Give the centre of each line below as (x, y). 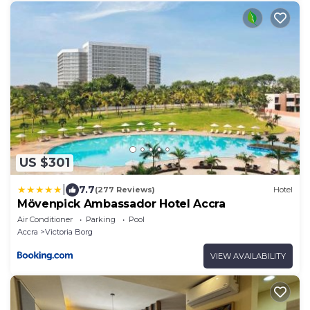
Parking (101, 219)
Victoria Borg (69, 231)
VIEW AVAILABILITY (248, 256)
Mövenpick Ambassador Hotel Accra (121, 203)
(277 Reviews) (125, 190)
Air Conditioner (45, 219)
